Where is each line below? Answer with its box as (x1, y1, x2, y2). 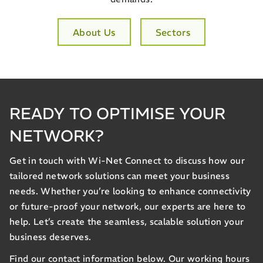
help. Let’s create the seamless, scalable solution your (9, 216, 244, 228)
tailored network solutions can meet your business (9, 170, 230, 182)
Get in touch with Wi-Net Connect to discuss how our (9, 155, 245, 167)
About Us (72, 26, 116, 38)
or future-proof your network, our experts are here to (9, 201, 246, 213)
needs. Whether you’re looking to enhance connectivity (9, 186, 251, 197)
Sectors (155, 26, 191, 38)
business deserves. (9, 231, 92, 243)
